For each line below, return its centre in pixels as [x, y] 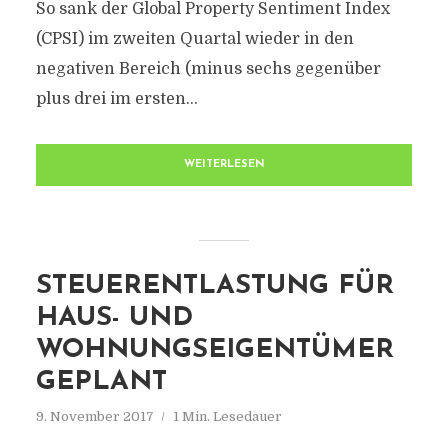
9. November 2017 [94, 416]
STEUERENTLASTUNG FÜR [214, 286]
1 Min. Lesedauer [227, 416]
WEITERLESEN [224, 164]
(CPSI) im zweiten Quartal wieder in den [194, 39]
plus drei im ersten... [116, 99]
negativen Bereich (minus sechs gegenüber [208, 69]
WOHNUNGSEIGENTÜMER [214, 350]
